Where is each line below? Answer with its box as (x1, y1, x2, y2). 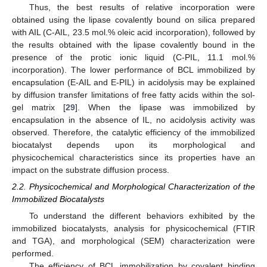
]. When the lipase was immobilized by (75, 103, 255, 113)
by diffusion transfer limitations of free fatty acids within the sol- (12, 90, 255, 100)
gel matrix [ (12, 103, 66, 113)
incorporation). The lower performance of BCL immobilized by (12, 65, 255, 75)
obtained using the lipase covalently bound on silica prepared (12, 15, 255, 25)
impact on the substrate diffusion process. (12, 165, 169, 175)
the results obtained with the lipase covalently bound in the (12, 40, 255, 50)
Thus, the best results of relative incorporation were (29, 2, 255, 13)
